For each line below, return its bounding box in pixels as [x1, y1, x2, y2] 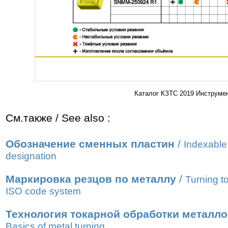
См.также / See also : [6, 112, 110, 124]
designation [6, 151, 56, 161]
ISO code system [6, 186, 81, 196]
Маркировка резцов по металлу [6, 173, 176, 185]
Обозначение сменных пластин [6, 138, 175, 150]
